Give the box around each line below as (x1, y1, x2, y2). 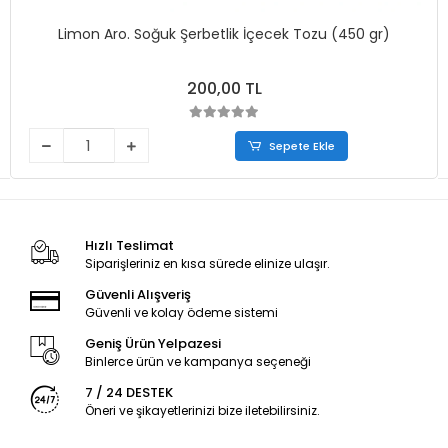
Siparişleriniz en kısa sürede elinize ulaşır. (84, 255, 330, 272)
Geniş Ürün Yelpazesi (84, 334, 221, 353)
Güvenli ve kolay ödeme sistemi (84, 304, 278, 321)
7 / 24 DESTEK (84, 383, 173, 402)
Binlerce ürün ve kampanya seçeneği (84, 353, 311, 370)
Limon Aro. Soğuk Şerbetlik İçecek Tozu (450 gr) (58, 24, 390, 44)
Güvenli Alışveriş (84, 285, 191, 304)
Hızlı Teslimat (84, 236, 174, 255)
